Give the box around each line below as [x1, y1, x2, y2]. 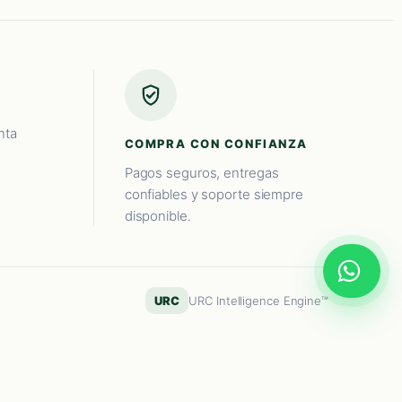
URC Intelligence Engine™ [188, 293, 328, 309]
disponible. [124, 207, 191, 225]
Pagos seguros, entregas [124, 164, 279, 182]
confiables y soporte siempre [124, 186, 303, 204]
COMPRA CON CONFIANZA [124, 136, 308, 152]
